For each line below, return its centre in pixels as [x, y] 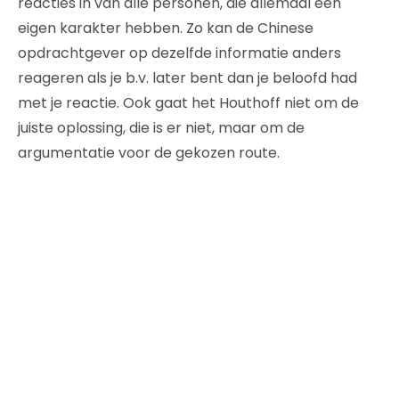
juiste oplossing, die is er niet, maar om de [161, 128]
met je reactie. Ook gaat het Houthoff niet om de [188, 103]
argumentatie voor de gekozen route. [149, 153]
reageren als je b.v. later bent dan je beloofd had [187, 78]
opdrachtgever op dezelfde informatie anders [179, 53]
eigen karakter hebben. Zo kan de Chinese [166, 28]
